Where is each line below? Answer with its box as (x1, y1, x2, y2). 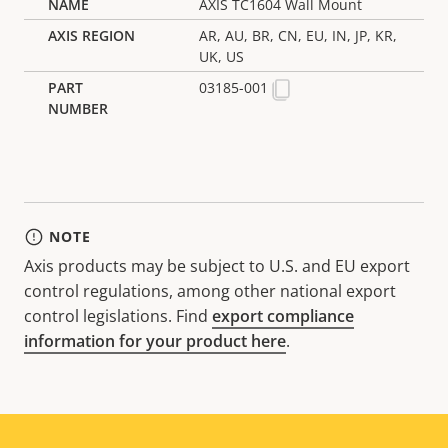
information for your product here (24, 329, 286, 352)
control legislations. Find (24, 304, 212, 327)
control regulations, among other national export (24, 279, 396, 302)
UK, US (199, 46, 245, 66)
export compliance (212, 304, 354, 327)
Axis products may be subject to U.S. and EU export (24, 254, 410, 277)
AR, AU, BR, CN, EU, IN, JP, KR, (199, 25, 398, 45)
